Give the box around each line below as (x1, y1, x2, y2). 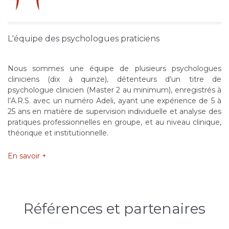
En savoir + (8, 151, 47, 161)
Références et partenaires (24, 200, 205, 218)
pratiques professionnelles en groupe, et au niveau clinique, (8, 118, 221, 127)
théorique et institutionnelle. (8, 128, 108, 138)
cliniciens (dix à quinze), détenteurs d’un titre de (8, 75, 221, 84)
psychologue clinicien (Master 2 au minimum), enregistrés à (8, 85, 221, 95)
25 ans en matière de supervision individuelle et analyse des (8, 107, 221, 117)
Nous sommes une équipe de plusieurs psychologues (8, 64, 221, 74)
